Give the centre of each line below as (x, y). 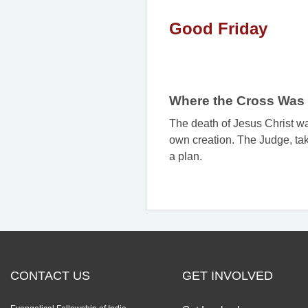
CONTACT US (50, 276)
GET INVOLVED (227, 276)
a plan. (185, 157)
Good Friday (218, 29)
